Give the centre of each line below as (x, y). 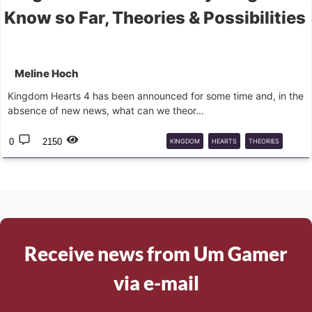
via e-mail (156, 283)
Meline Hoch (47, 73)
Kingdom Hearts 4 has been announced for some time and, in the (156, 96)
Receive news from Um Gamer (156, 253)
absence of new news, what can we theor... (106, 110)
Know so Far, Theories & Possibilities (155, 18)
